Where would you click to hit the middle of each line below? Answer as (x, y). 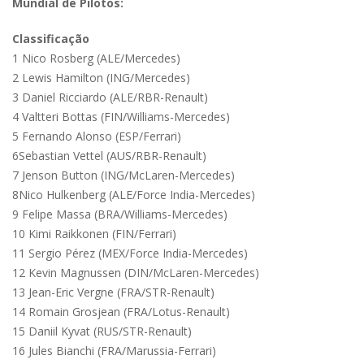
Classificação (51, 39)
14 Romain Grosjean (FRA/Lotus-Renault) (121, 312)
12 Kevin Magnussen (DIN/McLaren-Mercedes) (136, 273)
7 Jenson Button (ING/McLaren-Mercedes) (123, 175)
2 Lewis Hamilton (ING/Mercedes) (101, 78)
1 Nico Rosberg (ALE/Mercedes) (96, 58)
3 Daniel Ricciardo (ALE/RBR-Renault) (110, 97)
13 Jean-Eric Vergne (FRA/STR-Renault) (113, 292)
